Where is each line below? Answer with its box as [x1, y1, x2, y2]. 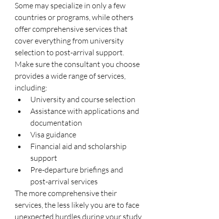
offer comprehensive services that [15, 23, 128, 34]
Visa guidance [30, 129, 76, 139]
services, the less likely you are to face [15, 199, 139, 210]
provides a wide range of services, [15, 70, 126, 81]
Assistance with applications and [30, 106, 139, 116]
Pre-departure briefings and [30, 164, 123, 175]
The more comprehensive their [15, 188, 117, 198]
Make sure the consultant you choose [15, 59, 140, 69]
